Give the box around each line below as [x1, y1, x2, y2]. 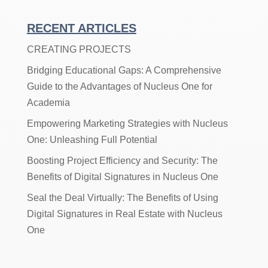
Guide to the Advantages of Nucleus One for [26, 81, 212, 92]
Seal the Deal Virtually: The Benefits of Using [26, 192, 218, 203]
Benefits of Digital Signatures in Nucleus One [26, 171, 218, 182]
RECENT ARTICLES [26, 21, 136, 35]
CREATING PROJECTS [26, 44, 131, 54]
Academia [26, 97, 70, 108]
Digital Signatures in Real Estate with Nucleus [26, 208, 223, 219]
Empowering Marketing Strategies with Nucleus [26, 118, 228, 129]
